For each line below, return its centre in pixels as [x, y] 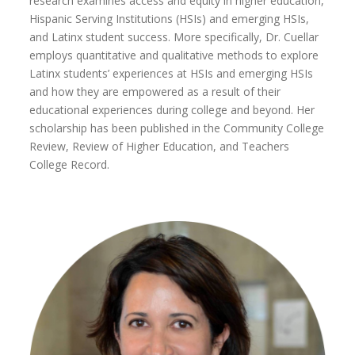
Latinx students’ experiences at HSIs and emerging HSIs [172, 74]
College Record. [73, 165]
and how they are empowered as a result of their [155, 92]
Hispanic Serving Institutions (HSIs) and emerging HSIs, [170, 19]
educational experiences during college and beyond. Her [172, 110]
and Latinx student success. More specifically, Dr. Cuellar [174, 37]
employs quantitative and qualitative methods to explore [174, 55]
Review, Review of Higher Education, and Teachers [160, 147]
